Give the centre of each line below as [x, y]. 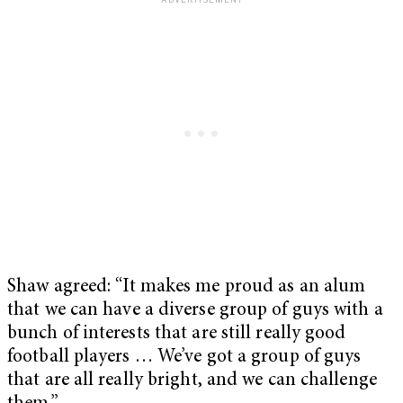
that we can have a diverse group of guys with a [195, 310]
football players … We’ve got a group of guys [184, 357]
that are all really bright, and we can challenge [192, 381]
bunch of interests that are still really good [177, 334]
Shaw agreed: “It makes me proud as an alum [187, 287]
